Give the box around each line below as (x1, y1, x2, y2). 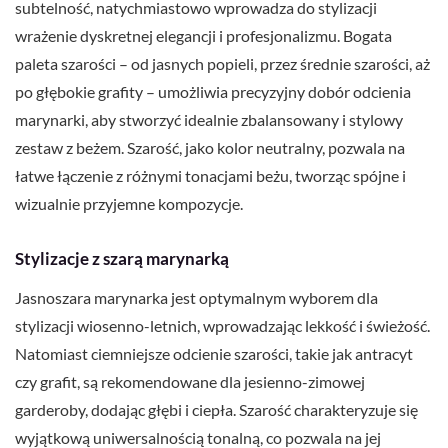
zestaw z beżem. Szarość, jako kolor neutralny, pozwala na (15, 138, 405, 158)
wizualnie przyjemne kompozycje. (15, 194, 243, 214)
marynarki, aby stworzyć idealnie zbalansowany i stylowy (15, 110, 403, 130)
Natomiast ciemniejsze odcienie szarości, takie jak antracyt (15, 344, 413, 364)
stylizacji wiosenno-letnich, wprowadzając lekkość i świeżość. (15, 316, 430, 336)
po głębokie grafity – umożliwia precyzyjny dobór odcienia (15, 82, 411, 102)
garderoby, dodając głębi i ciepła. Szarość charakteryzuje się (15, 400, 418, 420)
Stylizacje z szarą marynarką (15, 248, 229, 270)
